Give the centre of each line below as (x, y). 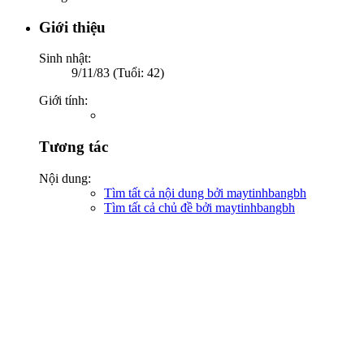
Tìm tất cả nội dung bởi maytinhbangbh (205, 193)
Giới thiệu (72, 27)
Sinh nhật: (65, 58)
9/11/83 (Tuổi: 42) (118, 73)
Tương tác (74, 147)
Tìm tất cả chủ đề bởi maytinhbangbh (199, 207)
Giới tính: (63, 101)
